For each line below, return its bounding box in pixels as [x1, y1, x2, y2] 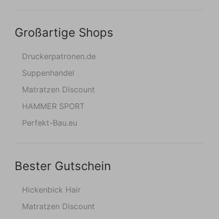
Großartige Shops [15, 25, 113, 40]
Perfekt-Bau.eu [22, 118, 77, 128]
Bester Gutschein [15, 159, 111, 173]
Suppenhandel [22, 68, 74, 78]
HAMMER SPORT [22, 101, 85, 111]
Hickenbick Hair [22, 185, 81, 195]
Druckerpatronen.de [22, 51, 96, 61]
